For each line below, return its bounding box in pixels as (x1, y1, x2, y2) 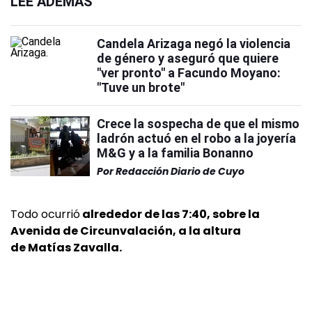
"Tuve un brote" (97, 80, 185, 95)
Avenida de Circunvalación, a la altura (10, 223, 241, 239)
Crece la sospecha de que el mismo (97, 116, 299, 131)
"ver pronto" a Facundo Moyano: (97, 65, 281, 80)
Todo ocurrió (10, 206, 80, 222)
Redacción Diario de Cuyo (116, 164, 244, 178)
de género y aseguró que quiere (97, 51, 279, 65)
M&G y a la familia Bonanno (97, 146, 253, 160)
